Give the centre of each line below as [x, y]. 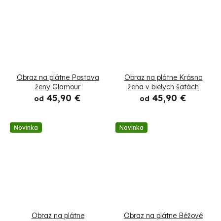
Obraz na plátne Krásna [163, 78]
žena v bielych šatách [163, 87]
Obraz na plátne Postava [58, 78]
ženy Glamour [58, 87]
